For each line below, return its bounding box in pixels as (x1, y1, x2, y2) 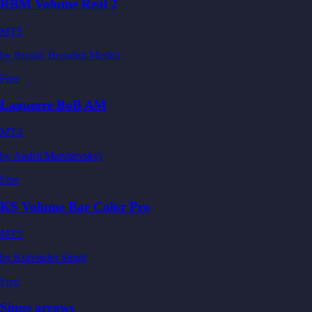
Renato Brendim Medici (14, 48, 120, 61)
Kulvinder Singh (14, 251, 87, 263)
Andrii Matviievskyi (13, 150, 102, 162)
